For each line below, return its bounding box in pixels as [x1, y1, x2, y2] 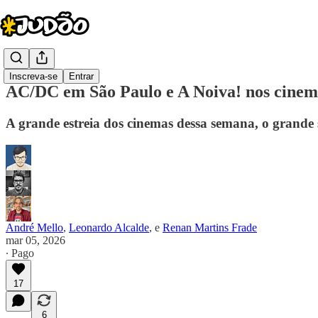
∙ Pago [6, 246, 34, 259]
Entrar [69, 71, 94, 82]
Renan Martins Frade [163, 221, 257, 234]
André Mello [6, 221, 63, 234]
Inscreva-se [9, 71, 57, 82]
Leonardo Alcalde [69, 221, 149, 234]
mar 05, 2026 [6, 234, 65, 246]
